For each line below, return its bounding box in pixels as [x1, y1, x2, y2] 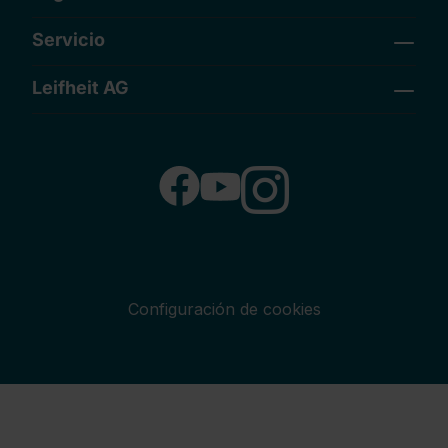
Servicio [32, 29, 105, 50]
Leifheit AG [32, 77, 129, 98]
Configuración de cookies [127, 299, 321, 319]
